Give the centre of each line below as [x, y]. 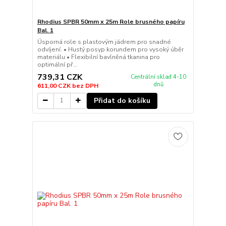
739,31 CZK [60, 77]
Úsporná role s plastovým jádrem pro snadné [104, 42]
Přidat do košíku [122, 100]
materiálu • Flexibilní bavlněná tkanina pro [98, 57]
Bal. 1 [45, 31]
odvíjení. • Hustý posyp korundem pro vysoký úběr [110, 50]
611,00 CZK [54, 86]
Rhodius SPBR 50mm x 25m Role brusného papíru [111, 22]
